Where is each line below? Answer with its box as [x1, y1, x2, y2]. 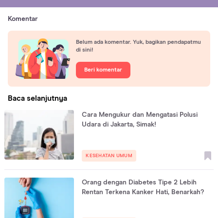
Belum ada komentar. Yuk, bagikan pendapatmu [76, 39, 201, 46]
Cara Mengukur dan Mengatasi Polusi [82, 111, 198, 118]
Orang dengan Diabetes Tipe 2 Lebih [82, 179, 197, 186]
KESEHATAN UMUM [86, 153, 132, 158]
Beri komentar [84, 67, 122, 73]
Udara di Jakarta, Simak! [82, 121, 157, 128]
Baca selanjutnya [8, 94, 67, 102]
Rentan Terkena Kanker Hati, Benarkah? [82, 188, 204, 196]
